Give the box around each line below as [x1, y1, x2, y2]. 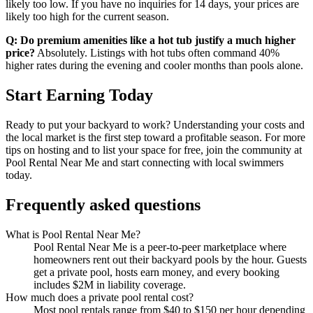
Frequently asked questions [6, 195, 201, 214]
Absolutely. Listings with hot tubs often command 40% [35, 47, 279, 59]
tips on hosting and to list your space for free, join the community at [6, 144, 302, 156]
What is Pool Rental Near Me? [6, 228, 140, 240]
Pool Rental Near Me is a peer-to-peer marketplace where [34, 240, 286, 253]
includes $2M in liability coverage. [34, 278, 186, 291]
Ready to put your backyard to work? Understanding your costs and [6, 119, 305, 131]
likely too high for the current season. [6, 10, 169, 23]
